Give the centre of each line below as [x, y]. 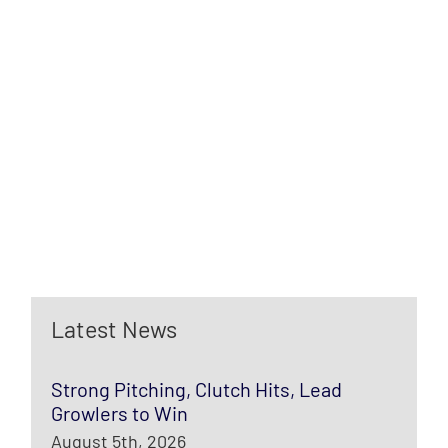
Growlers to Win [120, 413]
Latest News [114, 329]
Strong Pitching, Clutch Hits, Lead [197, 389]
